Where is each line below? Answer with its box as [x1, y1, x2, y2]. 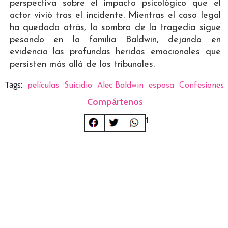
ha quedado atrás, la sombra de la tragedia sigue [9, 23, 221, 33]
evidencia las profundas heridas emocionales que [9, 47, 221, 58]
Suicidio [64, 81, 92, 90]
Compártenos [87, 96, 144, 108]
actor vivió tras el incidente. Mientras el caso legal [9, 11, 221, 21]
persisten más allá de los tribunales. [9, 60, 155, 70]
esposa [148, 81, 174, 90]
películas [27, 81, 59, 90]
